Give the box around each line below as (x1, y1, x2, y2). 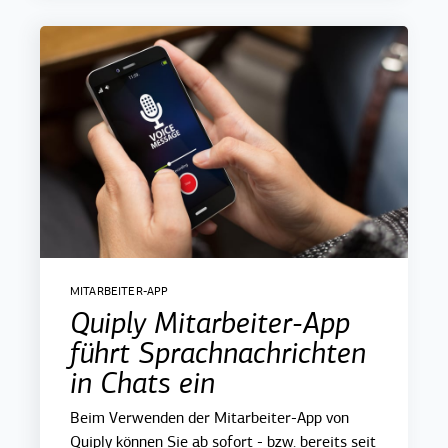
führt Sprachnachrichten (70, 334, 366, 371)
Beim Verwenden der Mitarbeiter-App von (70, 407, 349, 428)
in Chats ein (70, 364, 215, 401)
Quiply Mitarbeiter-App (70, 304, 350, 341)
